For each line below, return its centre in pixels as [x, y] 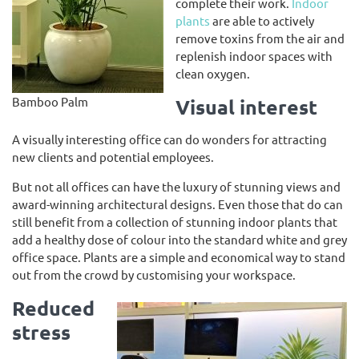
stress [41, 332]
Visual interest [246, 107]
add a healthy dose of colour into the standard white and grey [179, 239]
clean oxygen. [214, 73]
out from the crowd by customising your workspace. [155, 274]
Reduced [53, 308]
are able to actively [262, 20]
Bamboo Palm [50, 101]
